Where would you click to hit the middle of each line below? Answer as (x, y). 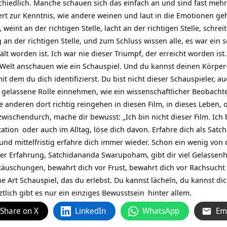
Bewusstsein (123, 193)
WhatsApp (161, 211)
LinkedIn (90, 211)
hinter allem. (169, 193)
